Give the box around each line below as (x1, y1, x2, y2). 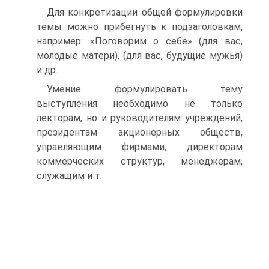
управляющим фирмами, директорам (37, 141, 243, 153)
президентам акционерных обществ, (37, 127, 243, 138)
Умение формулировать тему (47, 83, 243, 95)
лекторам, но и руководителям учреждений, (37, 112, 243, 124)
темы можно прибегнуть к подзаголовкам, (37, 21, 243, 32)
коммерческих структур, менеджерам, (37, 156, 243, 167)
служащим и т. (37, 170, 102, 181)
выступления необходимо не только (37, 98, 243, 109)
